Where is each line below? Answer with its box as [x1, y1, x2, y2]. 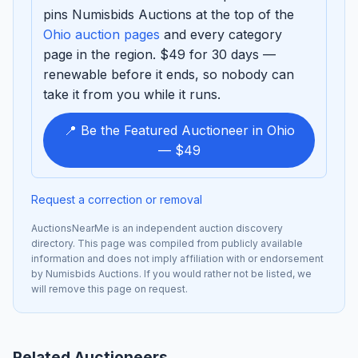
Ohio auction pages [43, 26, 160, 43]
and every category [160, 26, 282, 43]
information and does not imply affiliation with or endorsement [31, 253, 324, 265]
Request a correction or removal [31, 193, 202, 207]
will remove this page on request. [31, 283, 188, 296]
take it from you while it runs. [43, 86, 221, 103]
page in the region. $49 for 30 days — [43, 46, 276, 63]
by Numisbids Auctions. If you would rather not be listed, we [31, 268, 312, 280]
